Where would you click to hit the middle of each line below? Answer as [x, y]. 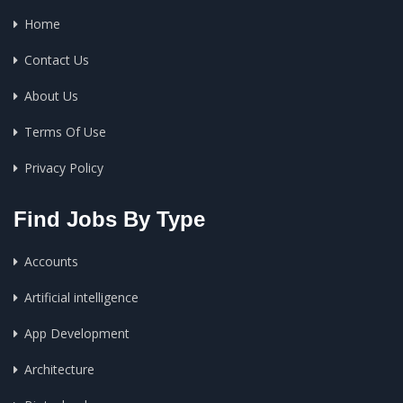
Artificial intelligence [81, 297]
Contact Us [57, 60]
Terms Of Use [65, 132]
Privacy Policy [64, 168]
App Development [77, 333]
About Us [51, 96]
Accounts [51, 261]
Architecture [59, 369]
